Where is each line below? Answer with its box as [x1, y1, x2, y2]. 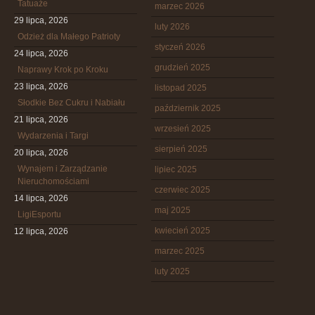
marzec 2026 [155, 1, 205, 11]
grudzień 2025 [155, 63, 210, 72]
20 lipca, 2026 [14, 148, 68, 157]
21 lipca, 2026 [14, 115, 68, 124]
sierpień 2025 [155, 144, 207, 154]
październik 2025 [155, 103, 221, 113]
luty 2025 [155, 266, 190, 276]
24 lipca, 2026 [14, 49, 68, 58]
